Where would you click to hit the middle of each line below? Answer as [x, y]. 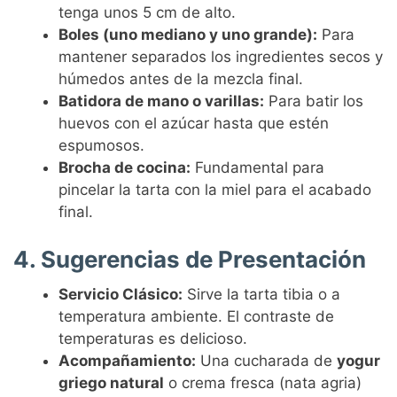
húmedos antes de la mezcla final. [181, 79]
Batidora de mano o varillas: [162, 101]
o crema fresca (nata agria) [263, 382]
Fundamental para [258, 168]
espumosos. [102, 146]
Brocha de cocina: [125, 168]
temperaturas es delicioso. [153, 338]
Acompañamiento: [128, 360]
